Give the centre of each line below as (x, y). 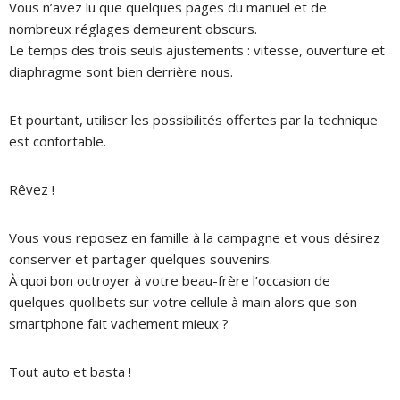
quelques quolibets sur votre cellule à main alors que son (183, 301)
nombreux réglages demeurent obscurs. (133, 28)
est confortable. (58, 141)
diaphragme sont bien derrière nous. (121, 71)
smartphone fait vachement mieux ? (119, 323)
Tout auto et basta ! (70, 371)
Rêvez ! (32, 189)
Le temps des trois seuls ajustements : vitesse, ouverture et (197, 50)
